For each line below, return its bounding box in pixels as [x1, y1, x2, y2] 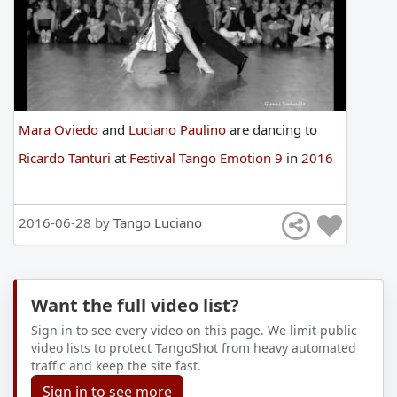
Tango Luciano [113, 213, 202, 231]
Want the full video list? [31, 292, 239, 317]
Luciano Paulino [128, 120, 230, 138]
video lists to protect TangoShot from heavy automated [31, 339, 356, 356]
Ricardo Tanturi [19, 148, 114, 167]
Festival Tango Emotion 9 [129, 148, 286, 167]
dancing [253, 120, 305, 138]
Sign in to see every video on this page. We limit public [31, 321, 357, 339]
